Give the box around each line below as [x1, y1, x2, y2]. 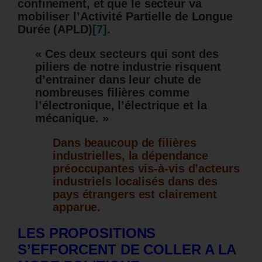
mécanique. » [35, 112, 109, 125]
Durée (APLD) [18, 23, 92, 36]
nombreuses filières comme [35, 86, 189, 99]
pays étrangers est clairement [53, 188, 218, 201]
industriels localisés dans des [53, 175, 218, 188]
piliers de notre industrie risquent [35, 60, 221, 74]
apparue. [53, 201, 101, 214]
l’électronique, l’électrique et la [35, 99, 207, 112]
